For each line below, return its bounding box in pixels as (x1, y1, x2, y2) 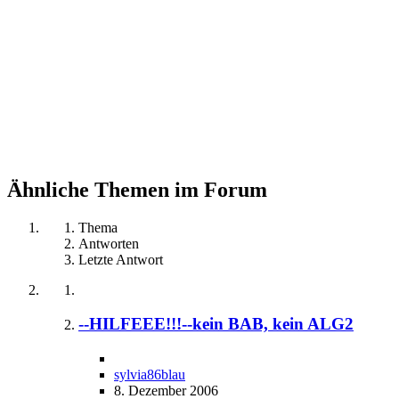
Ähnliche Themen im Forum (7, 177, 267, 201)
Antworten (78, 235, 139, 251)
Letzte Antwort (78, 251, 163, 267)
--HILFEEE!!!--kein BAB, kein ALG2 (78, 314, 354, 334)
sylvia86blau (114, 367, 185, 383)
